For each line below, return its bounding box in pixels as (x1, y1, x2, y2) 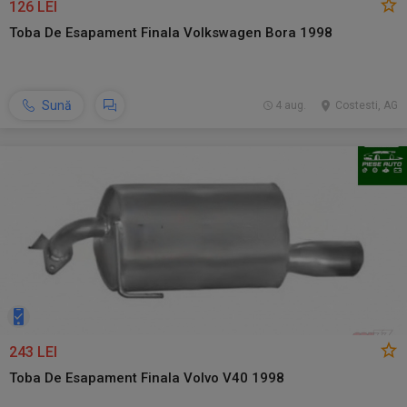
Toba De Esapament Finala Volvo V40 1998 (9, 370, 284, 386)
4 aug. (274, 99, 306, 112)
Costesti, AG (335, 99, 398, 112)
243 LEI (9, 343, 57, 361)
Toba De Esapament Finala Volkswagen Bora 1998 (9, 25, 333, 41)
